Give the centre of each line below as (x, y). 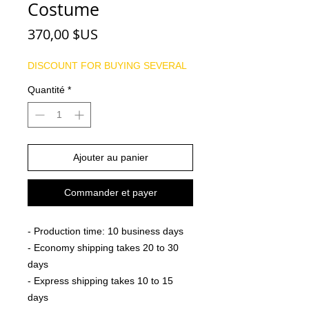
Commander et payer (110, 192)
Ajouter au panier (110, 157)
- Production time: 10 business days (106, 231)
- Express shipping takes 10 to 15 (100, 280)
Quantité (46, 89)
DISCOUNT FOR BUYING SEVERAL (107, 65)
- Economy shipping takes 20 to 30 (103, 247)
